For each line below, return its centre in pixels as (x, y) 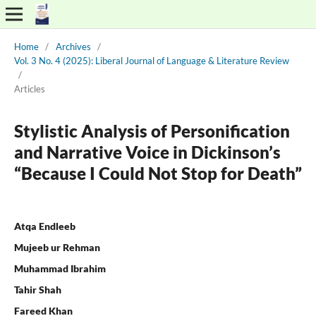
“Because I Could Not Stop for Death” (158, 173)
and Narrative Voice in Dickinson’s (147, 152)
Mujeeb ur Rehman (57, 247)
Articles (29, 89)
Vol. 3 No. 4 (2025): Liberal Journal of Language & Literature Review (151, 60)
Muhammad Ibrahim (60, 268)
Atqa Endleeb (44, 226)
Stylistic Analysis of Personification (152, 130)
